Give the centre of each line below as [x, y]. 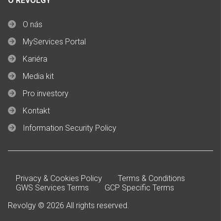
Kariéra [35, 59]
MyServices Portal [54, 42]
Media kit [38, 76]
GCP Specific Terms [139, 188]
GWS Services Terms [52, 188]
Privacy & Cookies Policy [59, 179]
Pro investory [46, 94]
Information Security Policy [70, 128]
